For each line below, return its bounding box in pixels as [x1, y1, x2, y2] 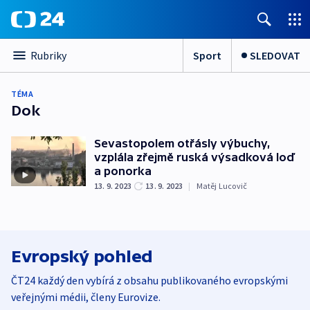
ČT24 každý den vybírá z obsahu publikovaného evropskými [11, 273, 288, 287]
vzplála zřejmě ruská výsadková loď [94, 151, 295, 163]
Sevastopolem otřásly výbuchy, [94, 137, 271, 149]
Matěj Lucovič [196, 181, 248, 191]
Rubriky [30, 48, 66, 62]
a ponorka [94, 165, 152, 177]
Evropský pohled [11, 247, 153, 266]
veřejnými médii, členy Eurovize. [11, 290, 161, 304]
